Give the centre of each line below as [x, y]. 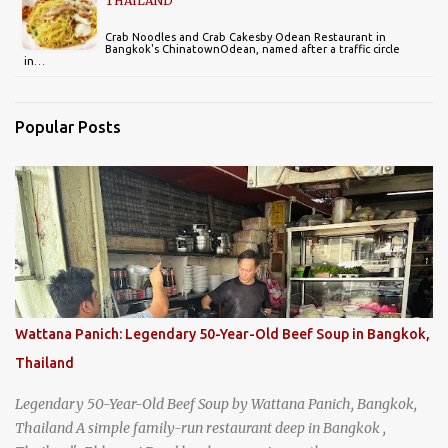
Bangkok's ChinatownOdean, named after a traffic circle [252, 48]
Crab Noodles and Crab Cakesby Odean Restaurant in [245, 36]
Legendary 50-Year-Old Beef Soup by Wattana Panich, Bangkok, [216, 403]
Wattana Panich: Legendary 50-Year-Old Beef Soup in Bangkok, [222, 333]
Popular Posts [68, 126]
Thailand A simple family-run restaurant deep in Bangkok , [200, 427]
